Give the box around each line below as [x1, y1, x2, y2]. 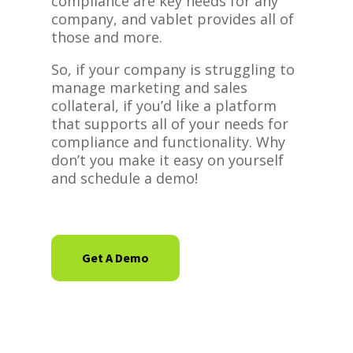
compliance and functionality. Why [50, 132, 285, 151]
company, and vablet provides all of [50, 9, 294, 28]
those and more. [50, 28, 162, 46]
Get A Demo [81, 250, 149, 266]
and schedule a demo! [50, 169, 198, 188]
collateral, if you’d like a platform [50, 96, 277, 115]
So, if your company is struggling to [50, 60, 295, 79]
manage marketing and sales [50, 78, 247, 97]
